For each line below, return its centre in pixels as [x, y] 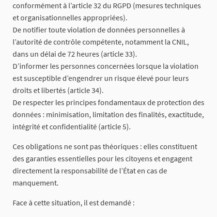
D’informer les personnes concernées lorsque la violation [106, 66]
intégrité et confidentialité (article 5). [72, 127]
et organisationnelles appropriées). [70, 18]
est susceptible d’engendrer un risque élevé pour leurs [101, 78]
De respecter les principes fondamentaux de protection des [108, 102]
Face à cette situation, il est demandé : [74, 203]
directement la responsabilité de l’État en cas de [90, 171]
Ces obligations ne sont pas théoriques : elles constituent [105, 147]
